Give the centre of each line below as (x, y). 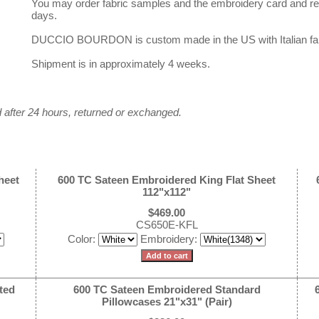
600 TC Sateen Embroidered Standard (167, 289)
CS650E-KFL (167, 225)
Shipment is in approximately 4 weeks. (121, 64)
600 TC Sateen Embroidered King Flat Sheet (167, 180)
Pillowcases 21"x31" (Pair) (167, 302)
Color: (83, 239)
